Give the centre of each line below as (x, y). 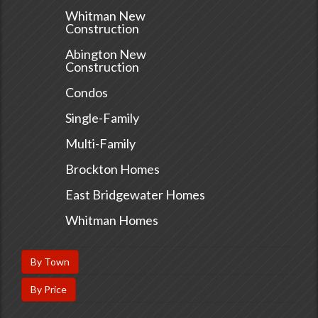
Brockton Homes (113, 169)
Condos (87, 93)
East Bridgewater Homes (136, 195)
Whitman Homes (112, 220)
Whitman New (106, 16)
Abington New (106, 54)
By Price (49, 290)
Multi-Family (101, 144)
